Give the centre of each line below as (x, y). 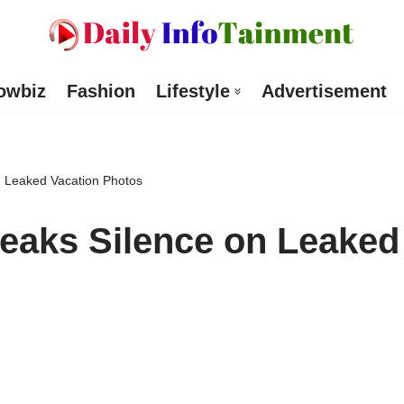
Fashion (101, 92)
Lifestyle (193, 92)
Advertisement (324, 92)
